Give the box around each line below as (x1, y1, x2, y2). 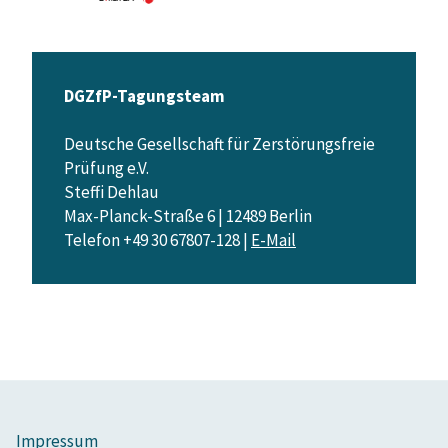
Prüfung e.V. (64, 156, 152, 179)
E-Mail (251, 228, 296, 251)
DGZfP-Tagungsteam (64, 84, 225, 107)
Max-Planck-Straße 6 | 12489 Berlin (64, 204, 315, 227)
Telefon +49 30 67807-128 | (64, 228, 251, 251)
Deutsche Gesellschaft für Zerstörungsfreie (64, 132, 375, 155)
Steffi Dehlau (64, 180, 159, 203)
